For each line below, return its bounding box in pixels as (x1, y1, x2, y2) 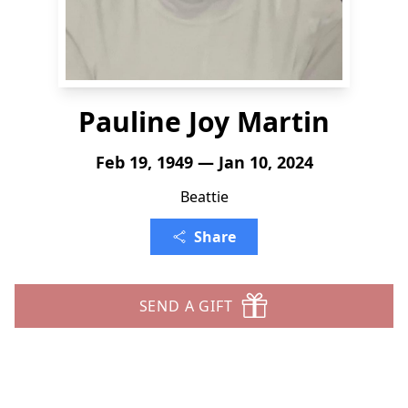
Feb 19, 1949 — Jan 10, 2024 (95, 151, 313, 173)
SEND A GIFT (138, 296, 233, 316)
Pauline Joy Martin (78, 103, 330, 140)
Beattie (179, 187, 229, 207)
